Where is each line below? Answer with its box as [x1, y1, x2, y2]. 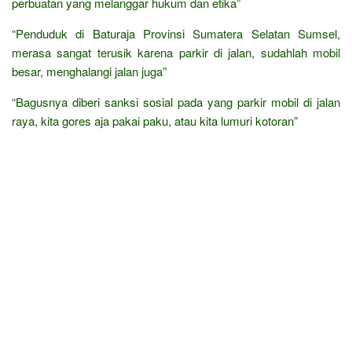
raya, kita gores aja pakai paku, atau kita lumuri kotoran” [12, 112, 298, 129]
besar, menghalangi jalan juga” [12, 62, 167, 79]
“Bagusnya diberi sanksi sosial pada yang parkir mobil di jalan [12, 93, 340, 110]
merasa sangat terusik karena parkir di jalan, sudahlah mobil [12, 43, 340, 60]
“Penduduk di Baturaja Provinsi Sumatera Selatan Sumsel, [12, 24, 340, 42]
